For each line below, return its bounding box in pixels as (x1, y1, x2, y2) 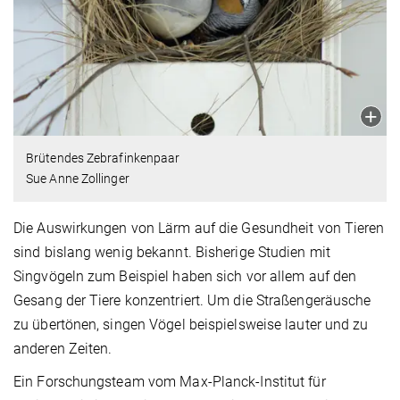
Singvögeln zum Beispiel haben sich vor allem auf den (13, 268, 357, 286)
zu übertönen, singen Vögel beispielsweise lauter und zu (13, 316, 369, 334)
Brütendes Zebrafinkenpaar (26, 151, 180, 166)
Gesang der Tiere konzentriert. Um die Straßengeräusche (13, 292, 371, 310)
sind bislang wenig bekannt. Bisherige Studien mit (13, 244, 330, 262)
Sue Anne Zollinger (26, 171, 129, 187)
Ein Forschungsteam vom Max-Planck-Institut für (13, 373, 326, 391)
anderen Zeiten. (13, 340, 112, 358)
